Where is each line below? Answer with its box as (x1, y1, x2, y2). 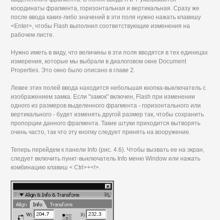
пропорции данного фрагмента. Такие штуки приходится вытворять (11, 120, 201, 127)
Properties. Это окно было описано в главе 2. (11, 67, 136, 74)
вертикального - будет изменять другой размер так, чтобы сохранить (11, 111, 204, 118)
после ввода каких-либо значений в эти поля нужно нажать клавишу (11, 14, 201, 21)
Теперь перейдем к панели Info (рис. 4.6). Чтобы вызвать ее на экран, (11, 146, 205, 153)
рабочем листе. (11, 31, 55, 38)
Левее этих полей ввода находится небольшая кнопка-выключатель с (11, 84, 206, 91)
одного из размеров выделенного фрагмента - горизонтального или (11, 102, 201, 109)
